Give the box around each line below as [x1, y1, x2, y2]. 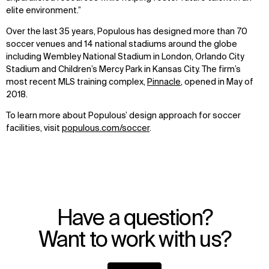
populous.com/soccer [62, 124, 150, 133]
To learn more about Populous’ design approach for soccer [6, 111, 241, 120]
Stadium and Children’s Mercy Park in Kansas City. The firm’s [6, 65, 241, 74]
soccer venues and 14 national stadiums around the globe [6, 40, 237, 49]
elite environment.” [6, 6, 81, 15]
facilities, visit [6, 124, 62, 133]
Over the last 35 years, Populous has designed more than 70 [6, 27, 247, 36]
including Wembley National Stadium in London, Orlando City [6, 52, 244, 61]
